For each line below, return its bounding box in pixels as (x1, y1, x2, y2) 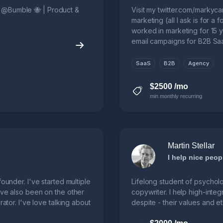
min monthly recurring (150, 93, 202, 100)
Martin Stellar (168, 141, 215, 150)
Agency (188, 60, 209, 67)
